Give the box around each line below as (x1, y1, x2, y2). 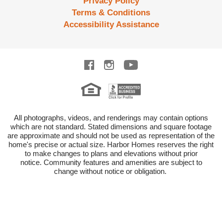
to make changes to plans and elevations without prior (24, 149, 198, 158)
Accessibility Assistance (63, 20, 159, 30)
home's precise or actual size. (8, 140, 107, 149)
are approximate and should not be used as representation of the (7, 131, 215, 140)
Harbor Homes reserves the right (107, 140, 214, 149)
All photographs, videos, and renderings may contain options (14, 113, 208, 122)
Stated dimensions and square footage (88, 122, 212, 131)
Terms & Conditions (72, 8, 150, 18)
